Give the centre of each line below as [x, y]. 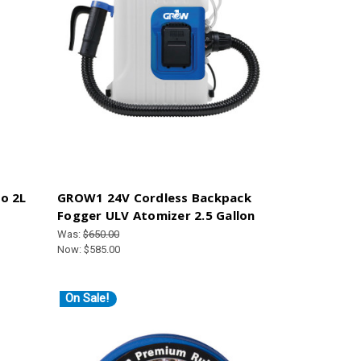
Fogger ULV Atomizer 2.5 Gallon [156, 216]
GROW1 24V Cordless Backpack [154, 198]
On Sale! [87, 299]
